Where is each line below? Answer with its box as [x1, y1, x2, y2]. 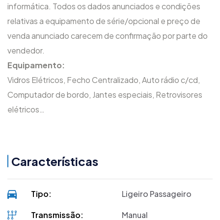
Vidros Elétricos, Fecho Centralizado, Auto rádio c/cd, [7, 74, 200, 85]
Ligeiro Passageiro [122, 188, 192, 199]
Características [11, 153, 98, 168]
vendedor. [7, 45, 45, 55]
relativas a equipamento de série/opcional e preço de [7, 15, 200, 26]
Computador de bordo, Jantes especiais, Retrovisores [7, 89, 202, 100]
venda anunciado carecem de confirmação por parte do [7, 30, 208, 41]
